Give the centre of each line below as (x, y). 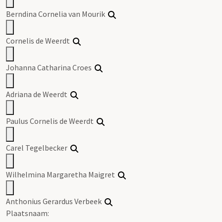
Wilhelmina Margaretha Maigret (62, 174)
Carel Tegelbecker (38, 147)
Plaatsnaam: (28, 213)
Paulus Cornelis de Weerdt (51, 121)
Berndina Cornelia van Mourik (57, 14)
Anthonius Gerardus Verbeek (55, 201)
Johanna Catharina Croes (50, 67)
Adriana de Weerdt (38, 94)
